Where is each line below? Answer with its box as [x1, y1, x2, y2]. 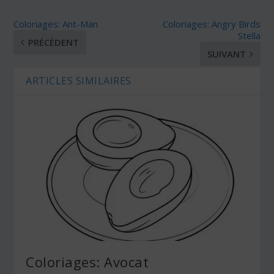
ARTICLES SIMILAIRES [26, 73, 131, 87]
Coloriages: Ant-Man [13, 17, 98, 30]
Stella [237, 29, 261, 42]
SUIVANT [207, 47, 246, 60]
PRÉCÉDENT [28, 35, 80, 48]
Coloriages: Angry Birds [162, 17, 261, 30]
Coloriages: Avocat [26, 252, 149, 271]
